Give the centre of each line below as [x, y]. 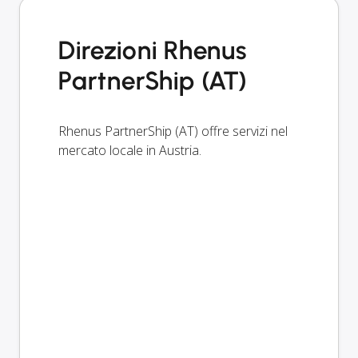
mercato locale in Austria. [130, 150]
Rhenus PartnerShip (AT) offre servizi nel [173, 131]
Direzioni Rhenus [153, 50]
